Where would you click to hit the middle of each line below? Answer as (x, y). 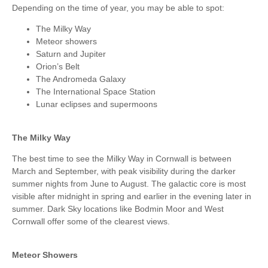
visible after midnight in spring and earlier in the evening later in (132, 196)
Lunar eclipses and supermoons (97, 104)
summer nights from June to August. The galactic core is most (129, 183)
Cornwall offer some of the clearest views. (91, 221)
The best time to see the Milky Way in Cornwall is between (122, 158)
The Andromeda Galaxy (81, 79)
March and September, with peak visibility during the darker (124, 171)
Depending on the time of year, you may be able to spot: (118, 7)
